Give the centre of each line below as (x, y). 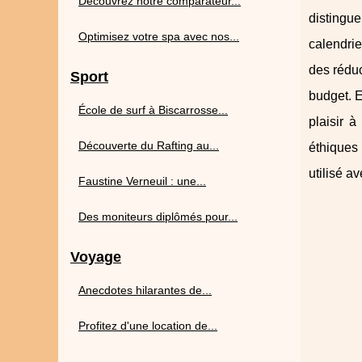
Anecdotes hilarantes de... (145, 290)
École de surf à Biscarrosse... (153, 110)
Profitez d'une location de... (148, 326)
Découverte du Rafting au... (149, 145)
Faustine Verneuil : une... (142, 181)
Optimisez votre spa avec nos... (159, 36)
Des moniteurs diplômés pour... (158, 217)
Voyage (96, 257)
